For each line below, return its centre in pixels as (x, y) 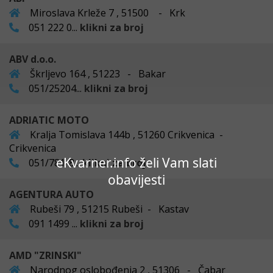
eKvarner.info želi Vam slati (136, 162)
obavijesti (136, 179)
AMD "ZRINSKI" (45, 255)
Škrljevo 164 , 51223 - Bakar (97, 73)
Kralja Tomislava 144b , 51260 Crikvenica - (128, 134)
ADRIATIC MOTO (49, 120)
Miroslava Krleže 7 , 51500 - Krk (106, 12)
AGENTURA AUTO (51, 194)
